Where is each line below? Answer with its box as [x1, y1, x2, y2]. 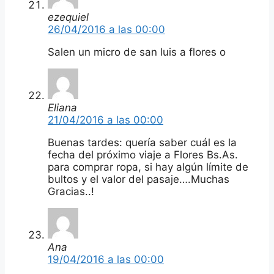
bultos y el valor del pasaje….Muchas [48, 172, 229, 185]
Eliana [48, 101, 77, 114]
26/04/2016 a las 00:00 [48, 23, 165, 35]
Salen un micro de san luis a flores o [48, 45, 226, 58]
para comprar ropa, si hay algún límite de [48, 160, 248, 173]
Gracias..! [48, 185, 94, 198]
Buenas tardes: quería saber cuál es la [48, 136, 237, 149]
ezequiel [48, 10, 89, 23]
